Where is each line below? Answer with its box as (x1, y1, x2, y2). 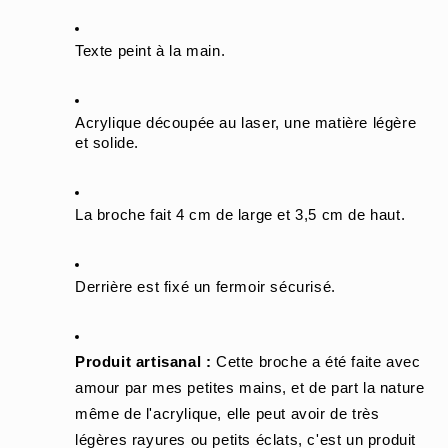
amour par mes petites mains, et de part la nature (75, 380, 425, 397)
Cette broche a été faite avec (211, 354, 421, 371)
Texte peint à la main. (75, 43, 226, 60)
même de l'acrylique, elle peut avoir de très (75, 406, 380, 423)
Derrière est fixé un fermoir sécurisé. (75, 279, 336, 296)
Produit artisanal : (75, 354, 212, 371)
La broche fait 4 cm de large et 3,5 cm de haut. (75, 207, 406, 224)
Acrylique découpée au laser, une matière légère (75, 115, 417, 132)
